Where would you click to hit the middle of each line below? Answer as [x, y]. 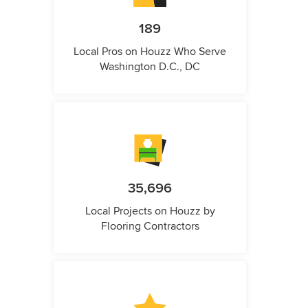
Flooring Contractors [150, 227]
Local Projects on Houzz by [150, 211]
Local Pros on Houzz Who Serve [150, 52]
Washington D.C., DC [150, 67]
